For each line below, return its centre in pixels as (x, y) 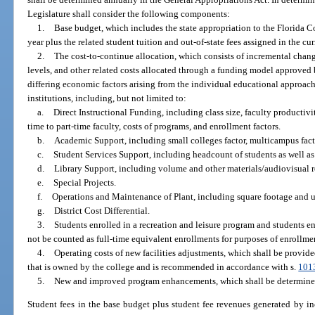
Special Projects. (84, 182)
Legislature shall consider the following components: (129, 13)
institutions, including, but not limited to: (107, 98)
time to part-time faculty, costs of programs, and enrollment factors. (154, 126)
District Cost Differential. (102, 210)
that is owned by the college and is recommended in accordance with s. (163, 266)
